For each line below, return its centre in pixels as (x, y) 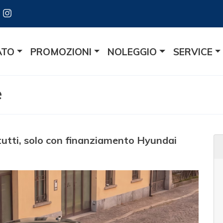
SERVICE (193, 52)
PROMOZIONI (61, 52)
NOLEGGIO (132, 52)
